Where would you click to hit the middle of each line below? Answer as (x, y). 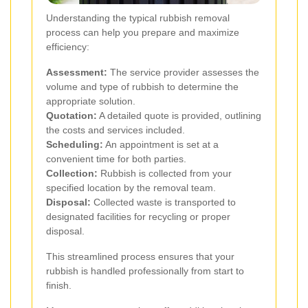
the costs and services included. (115, 130)
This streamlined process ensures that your (140, 256)
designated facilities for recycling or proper (138, 216)
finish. (59, 285)
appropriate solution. (91, 101)
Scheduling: (75, 144)
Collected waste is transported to (163, 202)
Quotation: (71, 115)
